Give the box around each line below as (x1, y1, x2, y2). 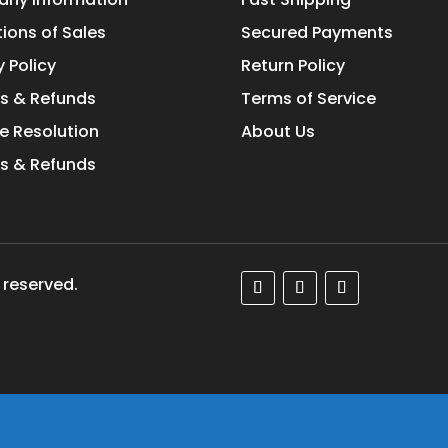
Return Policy (241, 54, 346, 78)
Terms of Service (241, 87, 377, 111)
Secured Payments (241, 21, 394, 45)
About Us (241, 120, 316, 144)
